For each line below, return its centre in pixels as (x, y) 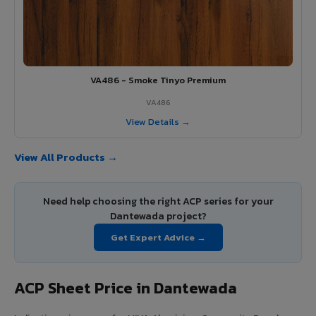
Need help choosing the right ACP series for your (158, 201)
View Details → (158, 121)
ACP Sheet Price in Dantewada (126, 288)
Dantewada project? (158, 216)
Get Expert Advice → (158, 237)
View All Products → (66, 157)
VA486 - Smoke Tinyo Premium (158, 80)
